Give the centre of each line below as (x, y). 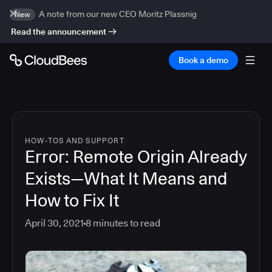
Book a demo (203, 60)
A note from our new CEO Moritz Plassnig (118, 14)
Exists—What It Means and (126, 178)
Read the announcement (59, 32)
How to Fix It (72, 200)
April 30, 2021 (54, 223)
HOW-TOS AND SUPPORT (75, 141)
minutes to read (126, 223)
